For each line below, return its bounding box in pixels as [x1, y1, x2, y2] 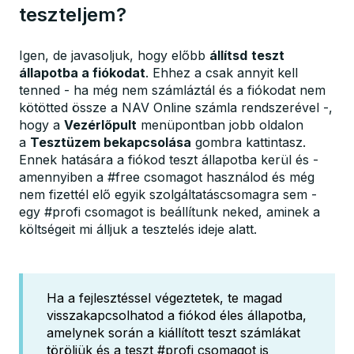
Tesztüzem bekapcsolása [30, 134, 191, 151]
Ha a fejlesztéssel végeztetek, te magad [47, 289, 282, 306]
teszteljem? [19, 2, 126, 26]
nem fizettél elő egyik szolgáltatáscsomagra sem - [19, 186, 317, 203]
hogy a [19, 117, 64, 134]
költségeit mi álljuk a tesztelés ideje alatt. [19, 221, 257, 238]
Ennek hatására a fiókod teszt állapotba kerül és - [19, 152, 318, 168]
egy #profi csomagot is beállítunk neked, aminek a [19, 204, 320, 220]
